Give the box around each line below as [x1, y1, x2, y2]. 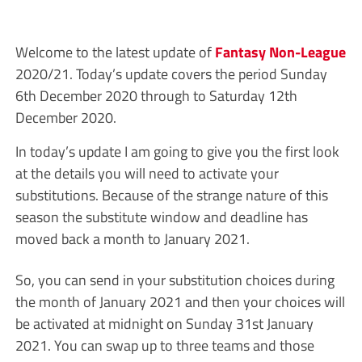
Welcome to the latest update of [15, 40, 215, 64]
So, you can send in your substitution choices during [15, 268, 335, 292]
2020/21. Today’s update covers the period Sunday [15, 62, 327, 86]
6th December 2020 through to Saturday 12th [15, 84, 297, 107]
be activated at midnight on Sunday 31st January [15, 312, 314, 335]
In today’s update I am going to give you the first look [15, 140, 339, 163]
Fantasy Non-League [214, 40, 346, 64]
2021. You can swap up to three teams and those [15, 334, 314, 357]
